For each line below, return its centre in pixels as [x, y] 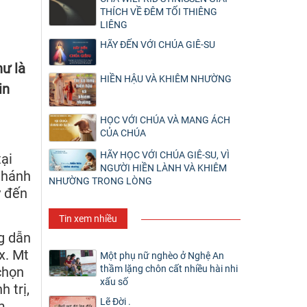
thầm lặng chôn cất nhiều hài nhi [169, 268]
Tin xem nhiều [88, 218]
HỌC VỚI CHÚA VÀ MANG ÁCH [165, 120]
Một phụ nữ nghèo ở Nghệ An [162, 255]
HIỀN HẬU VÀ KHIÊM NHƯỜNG [166, 79]
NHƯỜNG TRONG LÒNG [100, 181]
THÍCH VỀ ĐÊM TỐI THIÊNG [159, 12]
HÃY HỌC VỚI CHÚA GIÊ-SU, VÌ [165, 155]
